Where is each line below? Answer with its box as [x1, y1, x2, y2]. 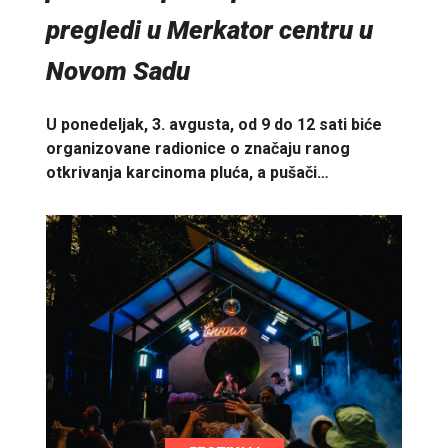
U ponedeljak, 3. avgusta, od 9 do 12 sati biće [46, 115, 382, 135]
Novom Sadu [46, 55, 190, 86]
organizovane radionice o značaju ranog [46, 139, 350, 159]
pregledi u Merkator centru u [46, 14, 373, 45]
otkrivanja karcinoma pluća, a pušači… [46, 163, 329, 183]
